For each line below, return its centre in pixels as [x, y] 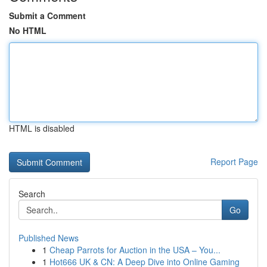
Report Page [234, 162]
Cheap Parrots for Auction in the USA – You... [135, 250]
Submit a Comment [47, 15]
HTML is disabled [42, 128]
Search [32, 194]
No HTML [28, 30]
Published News [49, 238]
